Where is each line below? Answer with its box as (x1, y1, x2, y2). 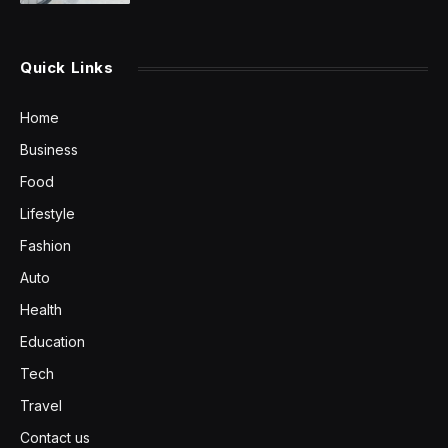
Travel (20, 397, 62, 415)
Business (20, 141, 78, 159)
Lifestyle (20, 205, 75, 223)
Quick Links (20, 58, 114, 78)
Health (20, 301, 62, 319)
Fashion (20, 237, 71, 255)
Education (20, 333, 85, 351)
